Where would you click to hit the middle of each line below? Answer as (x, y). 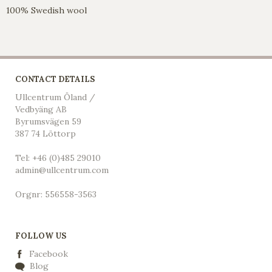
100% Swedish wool (46, 10)
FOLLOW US (41, 236)
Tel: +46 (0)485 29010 (58, 158)
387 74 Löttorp (46, 133)
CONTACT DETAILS (55, 79)
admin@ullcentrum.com (62, 170)
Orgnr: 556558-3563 (56, 194)
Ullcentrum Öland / (55, 97)
